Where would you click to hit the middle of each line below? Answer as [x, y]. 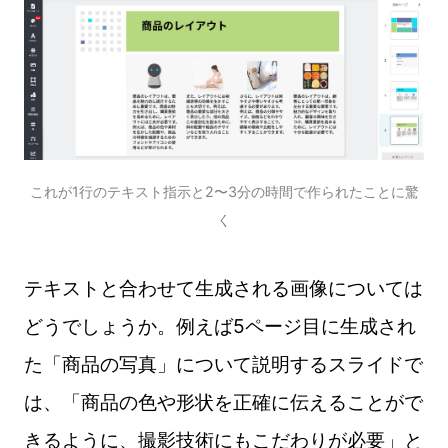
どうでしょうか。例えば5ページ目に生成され [219, 326]
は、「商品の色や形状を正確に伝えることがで [223, 402]
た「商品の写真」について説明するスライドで [223, 364]
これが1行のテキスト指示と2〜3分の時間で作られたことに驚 [224, 191]
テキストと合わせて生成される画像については [223, 288]
